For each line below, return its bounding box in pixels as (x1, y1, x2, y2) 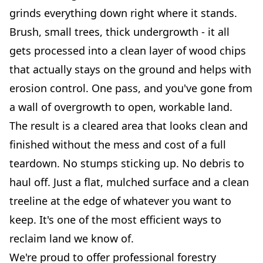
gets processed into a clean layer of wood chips (9, 43, 246, 58)
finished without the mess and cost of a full (9, 137, 226, 151)
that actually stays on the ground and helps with (9, 62, 251, 76)
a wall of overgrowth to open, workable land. (9, 99, 232, 114)
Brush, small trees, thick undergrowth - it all (9, 24, 230, 39)
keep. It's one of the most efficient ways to (9, 212, 221, 227)
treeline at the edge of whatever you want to (9, 193, 231, 208)
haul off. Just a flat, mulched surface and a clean (9, 174, 249, 189)
